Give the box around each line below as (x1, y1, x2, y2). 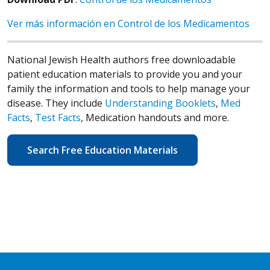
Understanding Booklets (105, 96, 216, 110)
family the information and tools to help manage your (7, 81, 250, 95)
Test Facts (35, 110, 81, 124)
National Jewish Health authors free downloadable (7, 52, 236, 66)
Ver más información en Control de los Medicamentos (7, 16, 250, 30)
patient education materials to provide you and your (7, 67, 242, 81)
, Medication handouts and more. (81, 110, 229, 124)
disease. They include (7, 96, 105, 110)
